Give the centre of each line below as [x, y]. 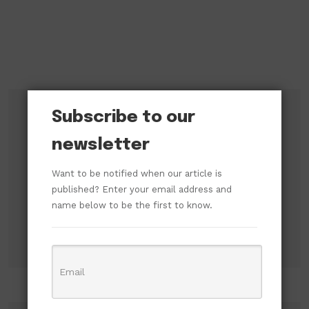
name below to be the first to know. [132, 205]
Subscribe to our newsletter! [121, 138]
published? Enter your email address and [142, 189]
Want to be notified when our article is [137, 173]
